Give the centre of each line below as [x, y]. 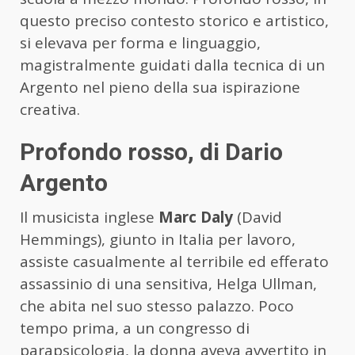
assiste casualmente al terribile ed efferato [174, 262]
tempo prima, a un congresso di [135, 328]
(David [258, 218]
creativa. [50, 110]
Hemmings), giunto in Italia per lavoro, [158, 240]
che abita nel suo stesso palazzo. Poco [157, 306]
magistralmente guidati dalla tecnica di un [172, 65]
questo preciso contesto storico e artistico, [174, 21]
